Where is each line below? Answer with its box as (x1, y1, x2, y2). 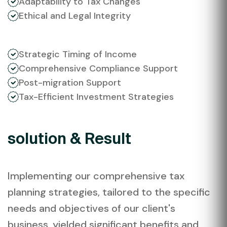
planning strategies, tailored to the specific (8, 185, 210, 199)
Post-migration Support (19, 76, 121, 89)
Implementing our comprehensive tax (8, 169, 184, 182)
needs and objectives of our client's (8, 201, 175, 215)
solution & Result (8, 129, 131, 147)
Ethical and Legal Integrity (19, 9, 131, 22)
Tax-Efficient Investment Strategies (19, 90, 174, 103)
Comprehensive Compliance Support (19, 62, 178, 74)
